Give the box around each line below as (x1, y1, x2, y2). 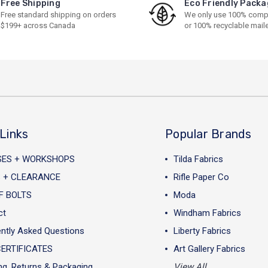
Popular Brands (165, 127, 252, 141)
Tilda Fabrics (173, 154, 224, 165)
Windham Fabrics (173, 208, 242, 218)
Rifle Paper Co (173, 172, 230, 182)
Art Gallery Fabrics (173, 243, 246, 254)
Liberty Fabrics (173, 226, 232, 236)
